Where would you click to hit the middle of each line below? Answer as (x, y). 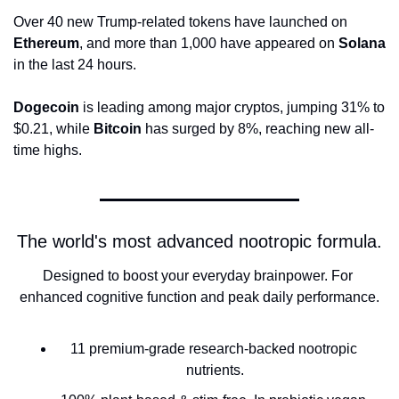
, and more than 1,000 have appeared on (209, 43)
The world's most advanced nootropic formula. (199, 241)
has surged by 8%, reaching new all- (258, 128)
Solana (362, 43)
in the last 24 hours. (75, 64)
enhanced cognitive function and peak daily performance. (199, 297)
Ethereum (46, 43)
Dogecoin (46, 107)
